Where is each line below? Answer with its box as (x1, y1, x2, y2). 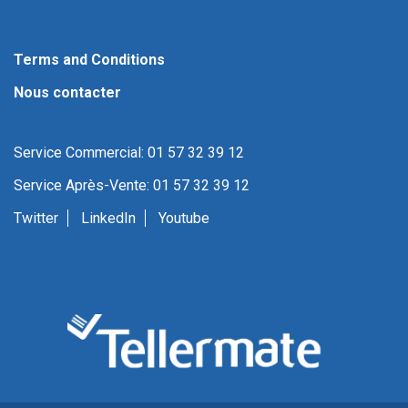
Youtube (158, 209, 209, 227)
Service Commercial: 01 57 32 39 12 (14, 144, 244, 161)
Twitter (14, 209, 58, 227)
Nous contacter (14, 84, 121, 101)
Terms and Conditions (14, 51, 165, 68)
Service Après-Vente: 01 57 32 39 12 (14, 177, 250, 194)
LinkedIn (81, 209, 136, 227)
